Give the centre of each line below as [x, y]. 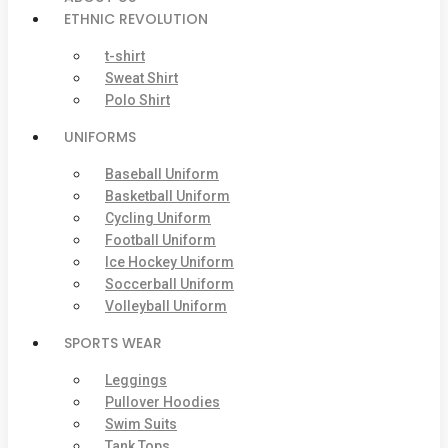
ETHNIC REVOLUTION [136, 19]
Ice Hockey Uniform [169, 262]
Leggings [136, 380]
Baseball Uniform [162, 174]
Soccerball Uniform [169, 284]
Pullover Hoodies [162, 402]
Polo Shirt [137, 100]
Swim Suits [141, 424]
